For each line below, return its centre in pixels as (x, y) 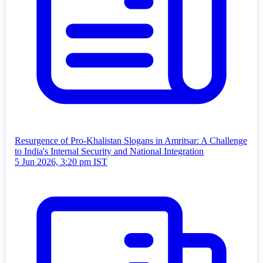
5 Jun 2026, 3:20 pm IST (61, 162)
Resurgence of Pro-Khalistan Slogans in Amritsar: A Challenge (131, 141)
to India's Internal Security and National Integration (109, 151)
